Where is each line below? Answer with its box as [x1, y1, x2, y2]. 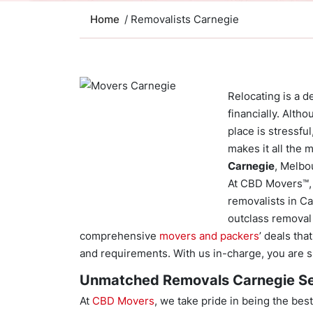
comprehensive [80, 229, 159, 242]
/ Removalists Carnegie [124, 13, 239, 26]
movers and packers [159, 229, 259, 242]
